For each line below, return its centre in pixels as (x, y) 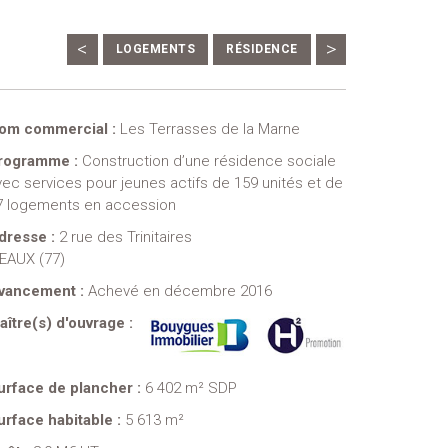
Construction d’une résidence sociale (209, 161)
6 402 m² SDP (191, 388)
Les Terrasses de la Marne (210, 129)
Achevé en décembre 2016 (180, 291)
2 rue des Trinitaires (126, 237)
